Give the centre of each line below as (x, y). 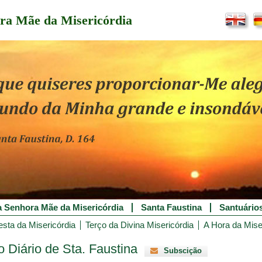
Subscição (183, 251)
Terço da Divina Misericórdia (139, 225)
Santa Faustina (171, 208)
